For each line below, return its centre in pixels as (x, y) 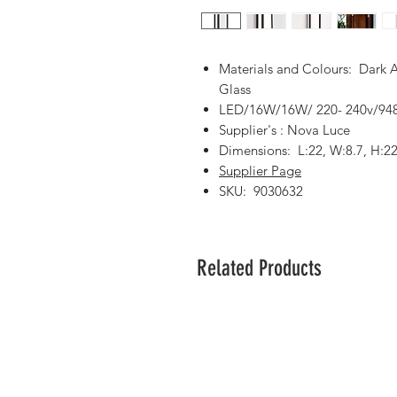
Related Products (259, 268)
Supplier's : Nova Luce (284, 130)
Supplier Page (260, 171)
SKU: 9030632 (261, 191)
